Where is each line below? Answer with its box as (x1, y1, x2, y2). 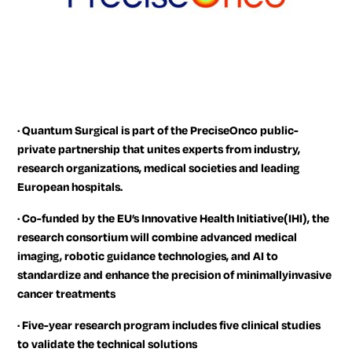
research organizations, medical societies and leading (17, 159, 300, 177)
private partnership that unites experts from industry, (17, 141, 301, 158)
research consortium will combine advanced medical (17, 229, 298, 246)
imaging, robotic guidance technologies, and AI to (17, 247, 279, 265)
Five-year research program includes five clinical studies (22, 317, 321, 334)
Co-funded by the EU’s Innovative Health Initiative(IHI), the (22, 210, 330, 227)
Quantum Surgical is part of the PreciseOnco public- (22, 122, 299, 139)
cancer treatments (17, 285, 116, 302)
